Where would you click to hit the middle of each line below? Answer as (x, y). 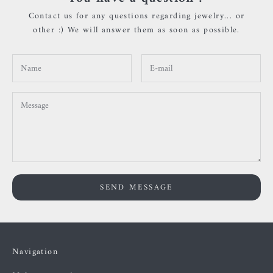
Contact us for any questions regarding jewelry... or (136, 16)
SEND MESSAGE (136, 188)
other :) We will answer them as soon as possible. (136, 30)
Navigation (35, 252)
